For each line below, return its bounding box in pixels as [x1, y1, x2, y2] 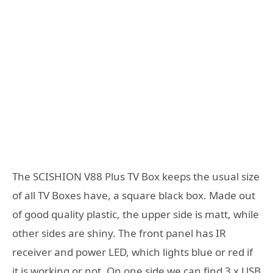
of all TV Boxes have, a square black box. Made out [12, 188, 255, 203]
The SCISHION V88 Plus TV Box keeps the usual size [12, 169, 260, 184]
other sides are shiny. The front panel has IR [12, 226, 226, 241]
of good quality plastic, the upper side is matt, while [12, 207, 259, 222]
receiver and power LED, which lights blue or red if [12, 245, 253, 260]
